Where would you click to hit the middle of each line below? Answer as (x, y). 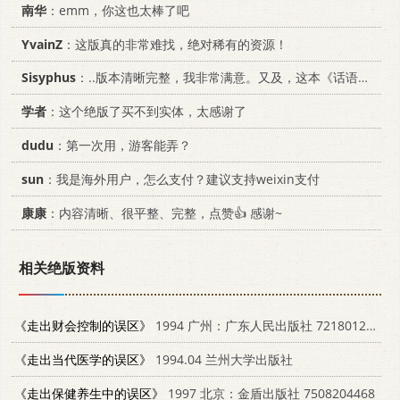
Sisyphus (49, 78)
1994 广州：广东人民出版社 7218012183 (259, 326)
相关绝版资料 (62, 268)
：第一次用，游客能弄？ (122, 146)
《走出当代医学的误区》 (83, 360)
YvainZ (42, 44)
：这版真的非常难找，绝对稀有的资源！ (175, 44)
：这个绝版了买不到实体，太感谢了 (146, 112)
